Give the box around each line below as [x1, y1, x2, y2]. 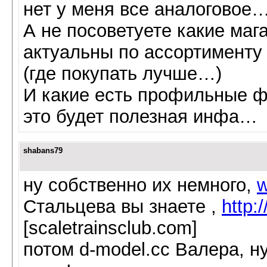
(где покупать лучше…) [23, 63, 222, 85]
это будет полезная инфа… [23, 106, 257, 128]
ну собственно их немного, [23, 175, 257, 196]
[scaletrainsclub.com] [23, 218, 197, 239]
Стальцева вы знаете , [23, 196, 222, 218]
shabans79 [23, 146, 63, 156]
